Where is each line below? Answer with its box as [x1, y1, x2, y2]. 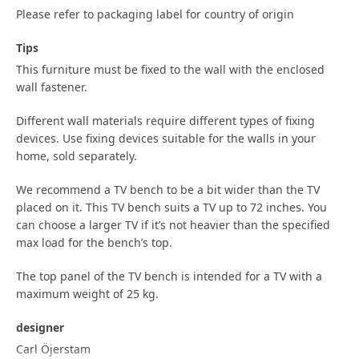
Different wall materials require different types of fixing [16, 112, 315, 128]
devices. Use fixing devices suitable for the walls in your [16, 130, 316, 146]
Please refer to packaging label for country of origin [16, 6, 294, 22]
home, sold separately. [16, 147, 137, 163]
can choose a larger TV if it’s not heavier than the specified [16, 216, 330, 232]
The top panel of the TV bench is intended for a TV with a [16, 268, 322, 284]
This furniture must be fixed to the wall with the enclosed [16, 61, 325, 77]
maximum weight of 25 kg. [16, 285, 159, 301]
